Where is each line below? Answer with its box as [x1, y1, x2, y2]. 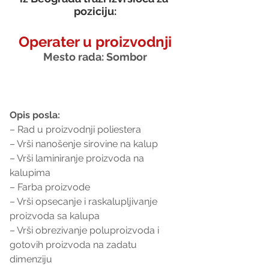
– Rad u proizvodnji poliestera [10, 123, 141, 135]
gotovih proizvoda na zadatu [10, 238, 139, 250]
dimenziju [10, 253, 52, 265]
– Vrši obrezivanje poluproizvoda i [10, 224, 162, 236]
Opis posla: [10, 109, 60, 121]
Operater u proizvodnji [18, 32, 172, 50]
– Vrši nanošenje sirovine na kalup [10, 138, 158, 150]
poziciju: [73, 4, 116, 17]
